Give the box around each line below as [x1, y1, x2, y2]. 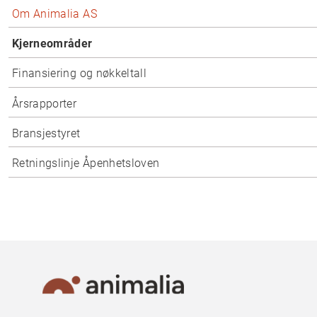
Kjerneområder [12, 36, 93, 50]
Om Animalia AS [12, 6, 97, 21]
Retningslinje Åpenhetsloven [12, 156, 160, 171]
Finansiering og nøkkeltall [12, 67, 147, 81]
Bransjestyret [12, 126, 81, 140]
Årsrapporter [12, 96, 77, 110]
